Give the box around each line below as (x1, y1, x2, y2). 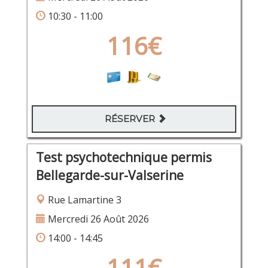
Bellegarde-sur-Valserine (35, 167, 184, 184)
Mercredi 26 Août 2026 (45, 212, 149, 226)
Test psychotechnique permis (35, 149, 212, 166)
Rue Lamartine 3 (45, 193, 121, 207)
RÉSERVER (105, 112, 157, 124)
